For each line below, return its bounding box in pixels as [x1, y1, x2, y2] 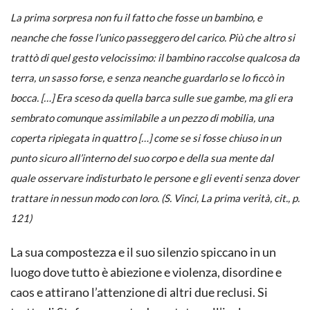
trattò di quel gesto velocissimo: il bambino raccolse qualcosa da [10, 51, 300, 64]
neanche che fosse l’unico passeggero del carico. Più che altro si [10, 30, 295, 44]
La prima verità [201, 191, 270, 204]
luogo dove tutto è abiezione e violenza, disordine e [10, 264, 282, 280]
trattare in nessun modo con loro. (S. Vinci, [10, 191, 201, 204]
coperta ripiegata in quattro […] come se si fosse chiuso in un [10, 131, 281, 144]
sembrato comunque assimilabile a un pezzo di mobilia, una [10, 111, 274, 124]
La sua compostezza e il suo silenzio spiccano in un [10, 244, 276, 259]
